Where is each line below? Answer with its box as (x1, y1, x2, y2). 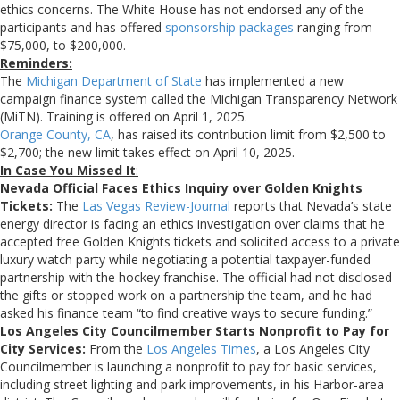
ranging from (294, 18, 372, 36)
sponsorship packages (165, 18, 294, 36)
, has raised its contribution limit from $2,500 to (111, 125, 386, 143)
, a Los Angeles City (256, 339, 370, 357)
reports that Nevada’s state (230, 196, 392, 214)
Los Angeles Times (146, 339, 256, 357)
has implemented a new (202, 71, 344, 89)
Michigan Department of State (26, 71, 202, 89)
